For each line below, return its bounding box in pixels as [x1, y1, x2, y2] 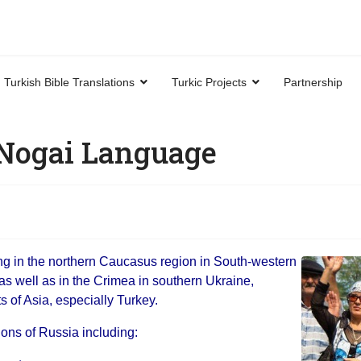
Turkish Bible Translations [4, 76, 135, 89]
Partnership [284, 76, 342, 89]
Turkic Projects [172, 76, 247, 89]
